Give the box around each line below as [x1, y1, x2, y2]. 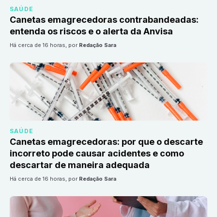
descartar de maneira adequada [10, 160, 150, 170]
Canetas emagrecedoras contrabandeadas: [10, 15, 199, 25]
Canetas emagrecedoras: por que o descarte [10, 137, 203, 147]
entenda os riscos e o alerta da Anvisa [10, 26, 173, 37]
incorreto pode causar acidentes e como [10, 148, 184, 159]
